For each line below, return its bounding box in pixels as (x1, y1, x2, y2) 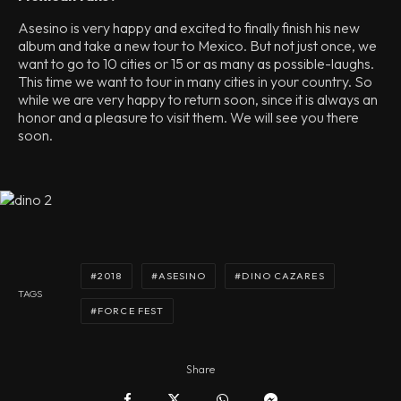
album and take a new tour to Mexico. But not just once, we (18, 37, 377, 55)
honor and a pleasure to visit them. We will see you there (18, 108, 359, 126)
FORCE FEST (98, 304, 165, 317)
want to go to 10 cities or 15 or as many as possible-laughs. (18, 55, 374, 73)
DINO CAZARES (242, 269, 325, 282)
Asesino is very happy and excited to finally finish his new (18, 19, 360, 37)
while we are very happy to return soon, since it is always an (18, 90, 378, 108)
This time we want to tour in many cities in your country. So (18, 73, 372, 90)
